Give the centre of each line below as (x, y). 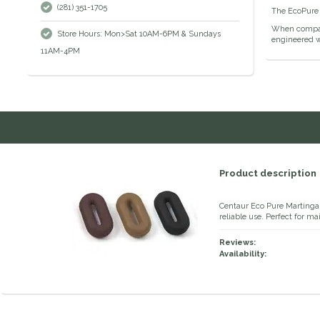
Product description (268, 174)
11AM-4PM (60, 51)
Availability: (243, 254)
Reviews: (237, 243)
